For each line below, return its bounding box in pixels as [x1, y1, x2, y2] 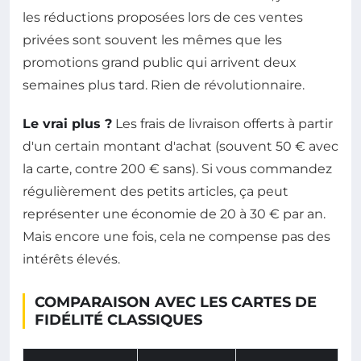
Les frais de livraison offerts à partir [112, 116, 333, 132]
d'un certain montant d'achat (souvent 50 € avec [23, 139, 338, 155]
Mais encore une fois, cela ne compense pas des [23, 229, 330, 245]
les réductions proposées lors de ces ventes [23, 10, 303, 26]
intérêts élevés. [23, 251, 120, 268]
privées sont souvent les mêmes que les [23, 32, 282, 48]
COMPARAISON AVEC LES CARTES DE [35, 293, 317, 312]
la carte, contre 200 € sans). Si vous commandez [23, 161, 332, 177]
